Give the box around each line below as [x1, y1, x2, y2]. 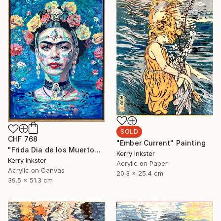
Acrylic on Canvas [8, 166, 65, 175]
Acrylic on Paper [116, 159, 168, 167]
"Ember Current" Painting [116, 138, 206, 147]
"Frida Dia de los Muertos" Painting [94, 146, 101, 154]
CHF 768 [8, 135, 38, 144]
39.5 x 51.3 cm [8, 176, 53, 184]
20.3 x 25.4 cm [116, 169, 163, 177]
